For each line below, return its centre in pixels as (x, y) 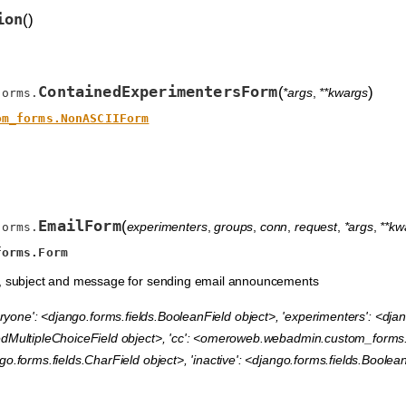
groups (234, 227)
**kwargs (344, 93)
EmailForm (80, 226)
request (316, 227)
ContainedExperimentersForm (158, 92)
